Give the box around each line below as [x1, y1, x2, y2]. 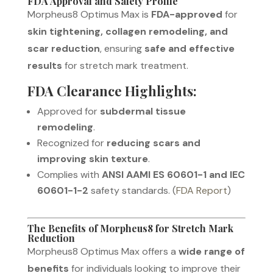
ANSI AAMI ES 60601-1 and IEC [101, 168, 245, 181]
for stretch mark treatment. [62, 58, 188, 72]
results [27, 58, 62, 72]
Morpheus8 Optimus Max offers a [27, 244, 179, 258]
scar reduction [27, 41, 100, 55]
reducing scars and [106, 136, 200, 149]
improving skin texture [37, 152, 148, 165]
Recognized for [37, 136, 107, 149]
